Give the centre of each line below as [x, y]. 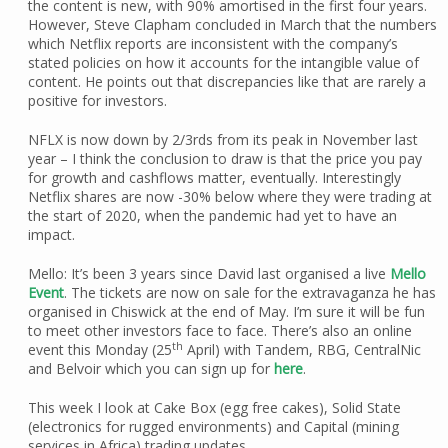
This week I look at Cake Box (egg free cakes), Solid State [214, 408]
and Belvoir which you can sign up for [150, 369]
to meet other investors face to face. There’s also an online [219, 331]
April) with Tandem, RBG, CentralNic [301, 350]
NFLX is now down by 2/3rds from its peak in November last [222, 140]
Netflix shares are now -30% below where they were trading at [229, 197]
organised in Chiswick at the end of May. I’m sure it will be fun [226, 312]
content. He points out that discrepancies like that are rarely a [226, 82]
